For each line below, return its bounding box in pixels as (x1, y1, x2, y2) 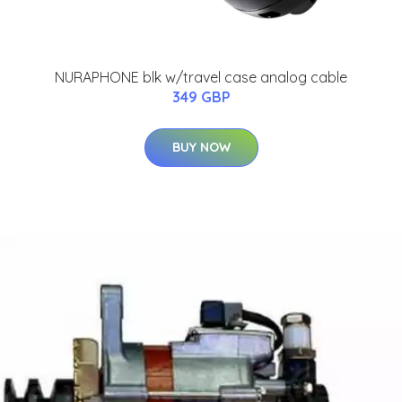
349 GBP (171, 87, 231, 106)
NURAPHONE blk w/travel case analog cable (55, 67, 347, 86)
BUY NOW (171, 138, 231, 155)
